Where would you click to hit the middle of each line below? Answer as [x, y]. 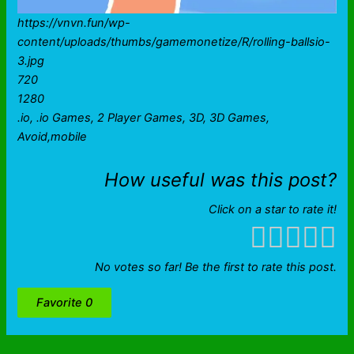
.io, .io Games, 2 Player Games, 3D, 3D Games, [144, 118]
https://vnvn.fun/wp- [74, 23]
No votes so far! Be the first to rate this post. [215, 267]
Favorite [61, 303]
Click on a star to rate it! [272, 210]
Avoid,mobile [53, 137]
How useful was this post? [220, 180]
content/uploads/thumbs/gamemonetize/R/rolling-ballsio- [174, 42]
